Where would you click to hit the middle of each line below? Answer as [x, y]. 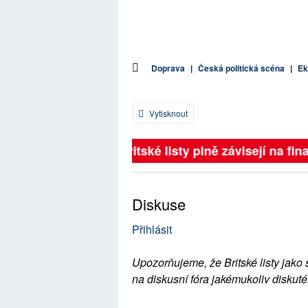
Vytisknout [167, 113]
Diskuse [159, 203]
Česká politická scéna [241, 68]
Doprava [168, 68]
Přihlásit [152, 229]
